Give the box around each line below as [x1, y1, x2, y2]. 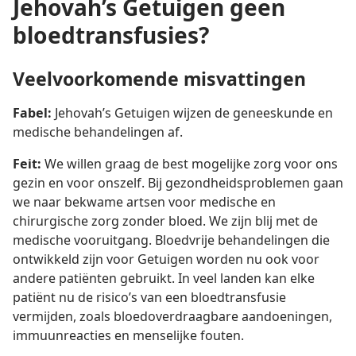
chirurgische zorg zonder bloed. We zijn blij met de [13, 212, 318, 230]
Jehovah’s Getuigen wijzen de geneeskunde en [52, 104, 333, 122]
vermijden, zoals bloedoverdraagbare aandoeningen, [13, 308, 332, 326]
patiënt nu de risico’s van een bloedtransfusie [13, 288, 286, 307]
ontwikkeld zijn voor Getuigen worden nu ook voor [13, 250, 319, 269]
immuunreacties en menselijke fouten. [13, 327, 244, 345]
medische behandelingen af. [13, 123, 183, 141]
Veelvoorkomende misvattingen [13, 66, 306, 92]
